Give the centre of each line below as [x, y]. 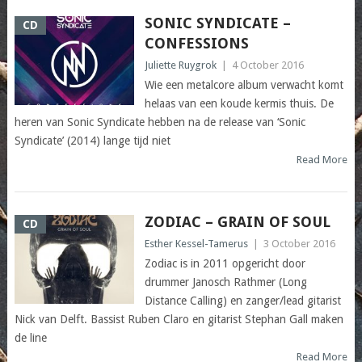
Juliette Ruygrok [180, 65]
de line [30, 338]
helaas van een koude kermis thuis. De [239, 104]
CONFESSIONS [196, 44]
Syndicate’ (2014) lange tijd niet [92, 141]
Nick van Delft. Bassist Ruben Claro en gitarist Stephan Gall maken [179, 320]
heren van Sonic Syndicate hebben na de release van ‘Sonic [160, 122]
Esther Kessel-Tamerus [196, 244]
